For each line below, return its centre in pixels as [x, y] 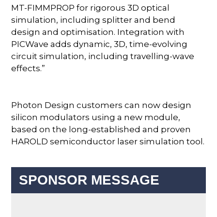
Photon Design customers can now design [101, 105]
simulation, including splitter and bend [93, 20]
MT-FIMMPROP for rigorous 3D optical [91, 8]
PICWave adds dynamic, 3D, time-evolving [100, 44]
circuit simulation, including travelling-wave [103, 56]
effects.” [28, 68]
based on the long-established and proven [101, 129]
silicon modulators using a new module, [96, 117]
